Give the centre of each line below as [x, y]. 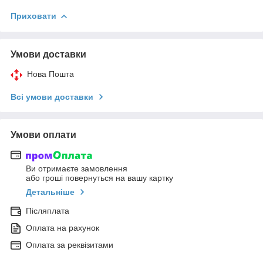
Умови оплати [43, 134]
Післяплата [48, 211]
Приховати [33, 16]
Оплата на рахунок [63, 228]
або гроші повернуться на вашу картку [100, 178]
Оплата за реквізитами [70, 245]
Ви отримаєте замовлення [77, 169]
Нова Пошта [50, 74]
